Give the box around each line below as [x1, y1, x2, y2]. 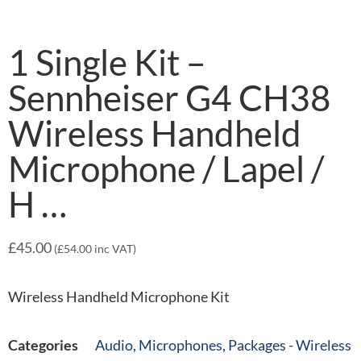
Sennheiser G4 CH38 [8, 77, 331, 119]
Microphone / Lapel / [8, 147, 324, 190]
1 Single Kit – [8, 41, 205, 84]
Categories [8, 336, 78, 354]
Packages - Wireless [228, 336, 351, 354]
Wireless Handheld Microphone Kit [8, 288, 230, 305]
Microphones [139, 336, 222, 354]
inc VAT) [92, 242, 136, 256]
